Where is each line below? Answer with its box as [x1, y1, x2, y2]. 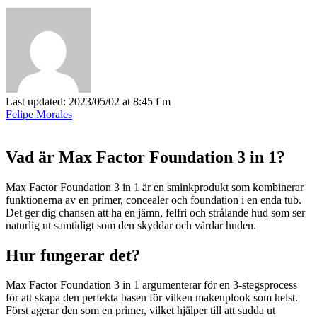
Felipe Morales [6, 108, 72, 120]
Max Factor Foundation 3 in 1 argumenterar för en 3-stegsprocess [6, 279, 297, 292]
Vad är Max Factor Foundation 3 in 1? [6, 147, 285, 166]
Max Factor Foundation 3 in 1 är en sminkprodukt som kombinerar [6, 180, 304, 193]
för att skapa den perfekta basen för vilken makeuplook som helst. [6, 292, 298, 304]
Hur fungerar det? [6, 246, 140, 265]
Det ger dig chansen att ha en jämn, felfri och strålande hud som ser [6, 206, 305, 219]
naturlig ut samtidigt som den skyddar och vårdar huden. [6, 219, 256, 231]
